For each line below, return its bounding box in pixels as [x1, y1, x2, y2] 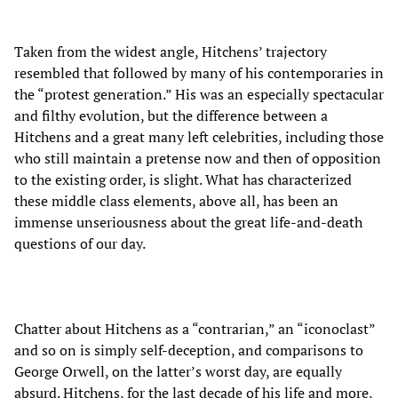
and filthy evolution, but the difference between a [14, 105, 328, 125]
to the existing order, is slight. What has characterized [14, 169, 352, 189]
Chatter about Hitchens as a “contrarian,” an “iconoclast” [14, 318, 375, 338]
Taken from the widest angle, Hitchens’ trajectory [14, 41, 327, 61]
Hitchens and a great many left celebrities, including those [14, 126, 384, 147]
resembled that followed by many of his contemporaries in [14, 62, 384, 83]
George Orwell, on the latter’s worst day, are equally [14, 361, 342, 381]
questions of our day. [14, 233, 146, 253]
